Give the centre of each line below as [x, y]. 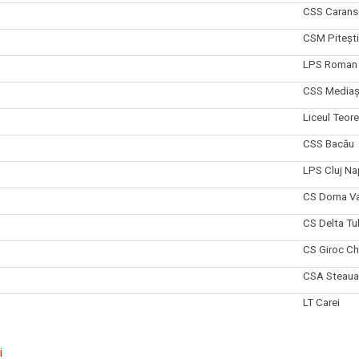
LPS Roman [330, 64]
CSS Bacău [328, 143]
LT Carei [321, 302]
